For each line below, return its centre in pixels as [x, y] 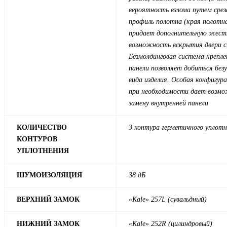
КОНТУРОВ [37, 139]
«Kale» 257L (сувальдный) [168, 200]
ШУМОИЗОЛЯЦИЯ [49, 175]
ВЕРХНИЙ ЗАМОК [48, 200]
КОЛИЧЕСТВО [42, 128]
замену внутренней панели [169, 103]
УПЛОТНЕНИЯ [43, 151]
